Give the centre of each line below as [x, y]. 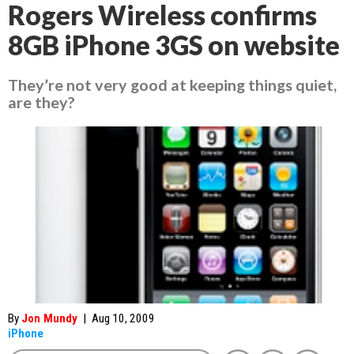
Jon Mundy [49, 318]
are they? [41, 102]
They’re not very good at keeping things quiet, [172, 85]
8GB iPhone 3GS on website [174, 45]
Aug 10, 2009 [123, 318]
